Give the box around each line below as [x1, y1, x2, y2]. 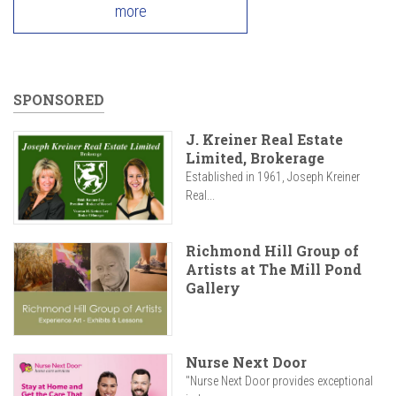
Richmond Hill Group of [186, 241, 359, 261]
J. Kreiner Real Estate [186, 130, 343, 148]
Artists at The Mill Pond [186, 260, 362, 279]
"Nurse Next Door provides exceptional [186, 374, 373, 389]
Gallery [186, 278, 240, 298]
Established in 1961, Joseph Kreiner [186, 170, 360, 184]
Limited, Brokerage [186, 148, 324, 167]
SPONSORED [13, 90, 104, 109]
